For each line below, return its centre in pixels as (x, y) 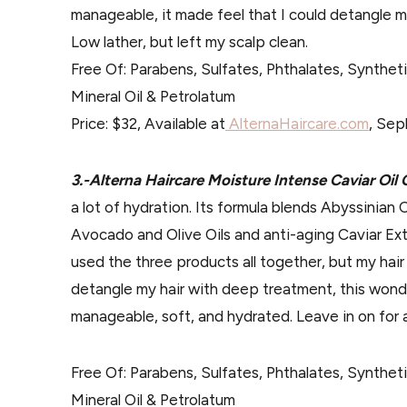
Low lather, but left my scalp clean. (189, 42)
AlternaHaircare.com (297, 124)
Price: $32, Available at (148, 124)
